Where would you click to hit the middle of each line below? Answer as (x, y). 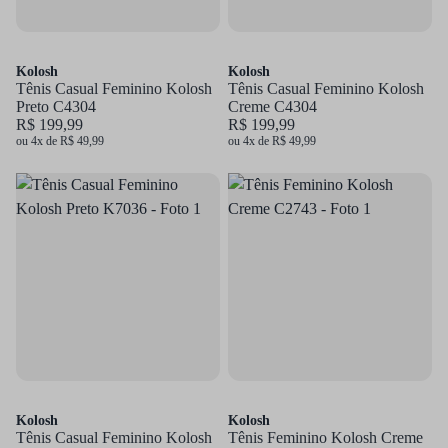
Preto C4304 (56, 106)
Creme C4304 (272, 106)
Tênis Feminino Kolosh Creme (325, 437)
